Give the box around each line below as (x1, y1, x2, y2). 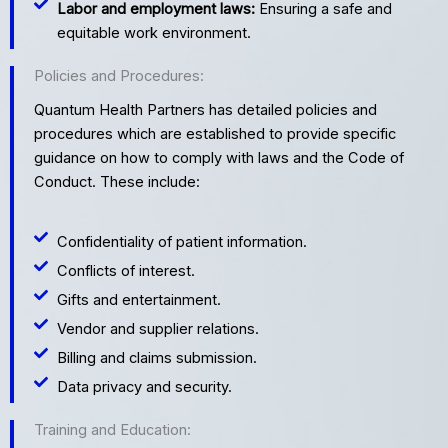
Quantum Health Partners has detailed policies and (34, 100, 377, 119)
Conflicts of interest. (56, 261, 195, 280)
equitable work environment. (56, 23, 251, 42)
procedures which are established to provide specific (34, 124, 396, 143)
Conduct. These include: (34, 172, 200, 191)
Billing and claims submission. (56, 348, 257, 367)
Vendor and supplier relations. (56, 319, 259, 338)
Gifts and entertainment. (56, 290, 221, 309)
